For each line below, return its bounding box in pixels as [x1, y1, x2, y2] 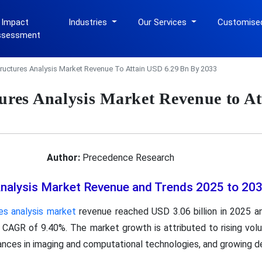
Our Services [138, 17, 189, 27]
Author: [46, 151, 80, 163]
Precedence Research [80, 151, 174, 163]
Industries [68, 17, 110, 27]
